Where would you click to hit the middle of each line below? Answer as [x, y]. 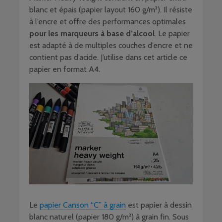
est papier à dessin [159, 205]
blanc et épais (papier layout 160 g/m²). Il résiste [111, 9]
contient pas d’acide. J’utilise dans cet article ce [108, 57]
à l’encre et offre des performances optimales [108, 21]
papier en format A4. [65, 69]
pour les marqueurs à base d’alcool [92, 33]
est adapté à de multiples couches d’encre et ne [111, 45]
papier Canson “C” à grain [83, 205]
